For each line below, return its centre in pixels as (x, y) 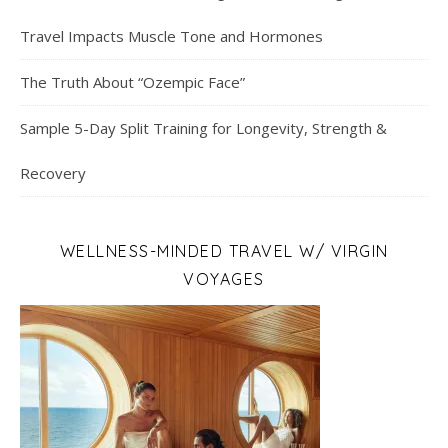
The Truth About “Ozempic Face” (132, 82)
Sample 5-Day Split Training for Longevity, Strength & (203, 128)
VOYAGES (224, 279)
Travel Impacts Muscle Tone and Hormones (171, 36)
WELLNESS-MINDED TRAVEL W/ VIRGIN (224, 251)
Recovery (53, 173)
